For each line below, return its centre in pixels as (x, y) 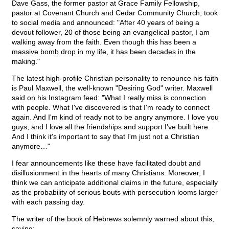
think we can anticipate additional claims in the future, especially (115, 183)
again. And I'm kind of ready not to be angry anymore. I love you (115, 117)
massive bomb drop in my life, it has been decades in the (104, 52)
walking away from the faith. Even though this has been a (104, 42)
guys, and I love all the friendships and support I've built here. (111, 127)
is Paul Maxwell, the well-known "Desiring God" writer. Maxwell (112, 88)
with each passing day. (48, 202)
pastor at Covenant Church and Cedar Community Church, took (115, 13)
